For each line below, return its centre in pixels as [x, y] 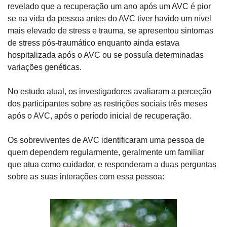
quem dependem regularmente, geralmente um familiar [106, 153]
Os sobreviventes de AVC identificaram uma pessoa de [106, 140]
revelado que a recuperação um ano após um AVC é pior [109, 7]
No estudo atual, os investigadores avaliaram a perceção [109, 92]
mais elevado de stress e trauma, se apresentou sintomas [110, 31]
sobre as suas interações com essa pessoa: [86, 177]
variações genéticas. [45, 67]
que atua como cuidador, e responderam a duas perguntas [112, 165]
